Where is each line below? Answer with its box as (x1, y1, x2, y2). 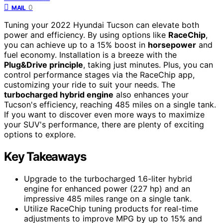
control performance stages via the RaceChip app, (4, 70, 195, 80)
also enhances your (113, 90, 189, 100)
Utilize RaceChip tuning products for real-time (24, 204, 198, 214)
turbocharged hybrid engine (4, 90, 113, 100)
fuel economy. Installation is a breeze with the (4, 50, 177, 60)
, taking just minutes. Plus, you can (83, 60, 213, 70)
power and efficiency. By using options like (4, 30, 168, 40)
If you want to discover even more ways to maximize (4, 110, 205, 120)
